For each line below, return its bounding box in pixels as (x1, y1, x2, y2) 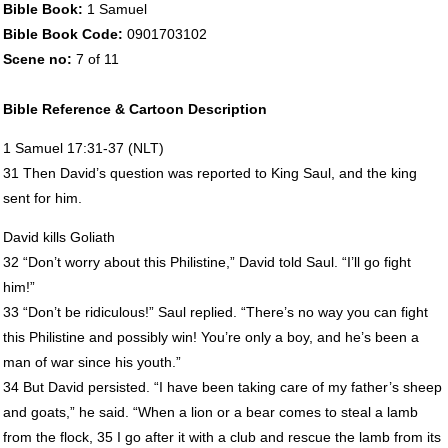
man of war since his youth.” (2, 353, 181, 370)
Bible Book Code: (2, 25, 127, 42)
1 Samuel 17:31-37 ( (2, 139, 133, 156)
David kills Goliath (2, 228, 115, 245)
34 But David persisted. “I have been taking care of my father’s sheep (2, 378, 442, 395)
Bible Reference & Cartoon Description (2, 100, 267, 117)
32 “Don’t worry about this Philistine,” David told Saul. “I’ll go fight (2, 253, 411, 270)
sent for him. (2, 189, 82, 206)
